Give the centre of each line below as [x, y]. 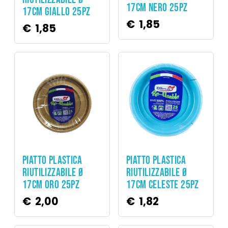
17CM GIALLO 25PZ [56, 12]
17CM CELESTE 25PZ [163, 185]
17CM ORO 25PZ [51, 185]
